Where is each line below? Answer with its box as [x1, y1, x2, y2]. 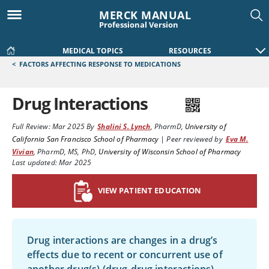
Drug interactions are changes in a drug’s [27, 234, 218, 247]
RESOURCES [169, 46, 211, 56]
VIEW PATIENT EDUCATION [97, 185, 202, 196]
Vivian [12, 147, 34, 157]
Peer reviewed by [166, 134, 223, 144]
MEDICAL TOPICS [62, 46, 123, 56]
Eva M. [225, 134, 249, 144]
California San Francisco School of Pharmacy [12, 134, 159, 144]
